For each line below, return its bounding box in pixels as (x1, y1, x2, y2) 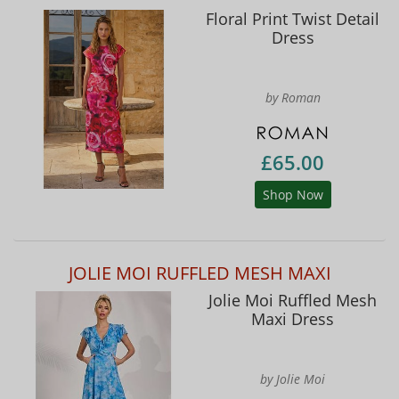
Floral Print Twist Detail (206, 7, 379, 29)
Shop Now (262, 186, 323, 204)
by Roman (265, 88, 321, 106)
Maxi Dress (251, 308, 334, 330)
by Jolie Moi (260, 370, 325, 388)
